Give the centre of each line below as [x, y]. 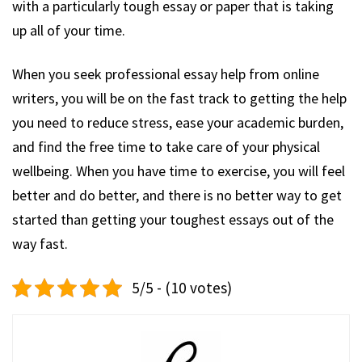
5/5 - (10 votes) [181, 287]
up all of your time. [69, 30]
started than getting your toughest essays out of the [173, 219]
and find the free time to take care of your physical [166, 146]
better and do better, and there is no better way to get [177, 195]
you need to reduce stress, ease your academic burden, [178, 122]
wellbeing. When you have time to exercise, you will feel [179, 170]
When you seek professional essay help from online [166, 74]
